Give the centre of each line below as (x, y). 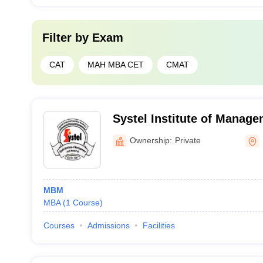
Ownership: (151, 140)
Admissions (108, 225)
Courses (59, 225)
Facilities (159, 225)
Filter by (67, 38)
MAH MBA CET (115, 65)
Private (188, 140)
